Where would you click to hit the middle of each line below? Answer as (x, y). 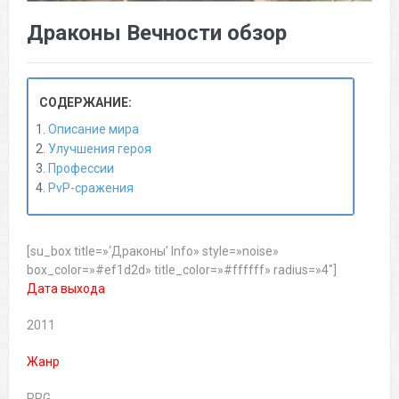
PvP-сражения (90, 188)
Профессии (81, 169)
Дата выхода (65, 289)
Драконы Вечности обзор (156, 33)
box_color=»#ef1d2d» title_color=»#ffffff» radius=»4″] (181, 270)
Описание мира (93, 130)
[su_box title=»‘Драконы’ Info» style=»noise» (152, 252)
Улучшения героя (99, 149)
